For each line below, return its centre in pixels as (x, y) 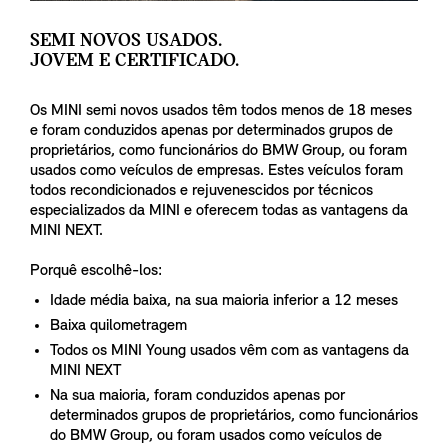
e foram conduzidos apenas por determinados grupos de (211, 131)
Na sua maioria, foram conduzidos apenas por (197, 396)
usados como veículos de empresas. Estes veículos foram (216, 171)
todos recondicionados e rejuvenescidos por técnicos (201, 191)
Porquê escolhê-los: (96, 271)
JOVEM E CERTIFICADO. (134, 61)
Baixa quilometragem (118, 326)
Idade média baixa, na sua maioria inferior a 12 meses (224, 301)
